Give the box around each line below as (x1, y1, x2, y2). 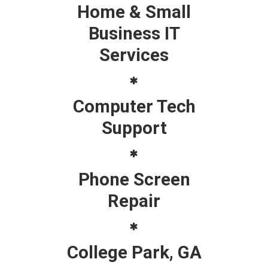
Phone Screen (78, 169, 190, 190)
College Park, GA (66, 242, 202, 263)
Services (99, 44, 169, 65)
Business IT (88, 23, 180, 44)
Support (101, 117, 167, 138)
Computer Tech (72, 96, 196, 117)
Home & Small (77, 1, 191, 22)
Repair (108, 190, 160, 211)
